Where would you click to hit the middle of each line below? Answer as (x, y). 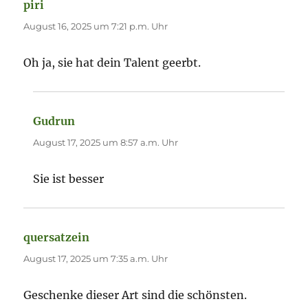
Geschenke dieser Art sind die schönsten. (135, 295)
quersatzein (57, 238)
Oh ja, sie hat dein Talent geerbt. (112, 63)
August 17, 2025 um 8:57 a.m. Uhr (106, 143)
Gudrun (54, 121)
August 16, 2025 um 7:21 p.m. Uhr (96, 26)
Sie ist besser (69, 179)
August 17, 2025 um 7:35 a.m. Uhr (96, 259)
